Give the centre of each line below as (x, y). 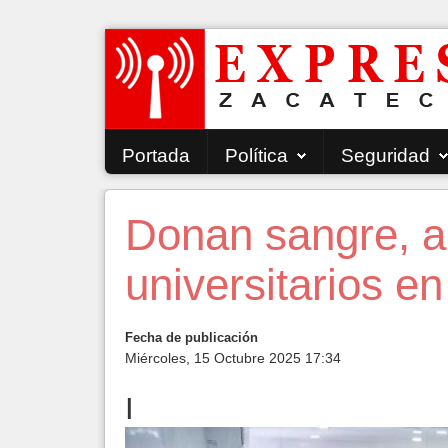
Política (256, 155)
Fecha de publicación (191, 337)
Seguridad (385, 155)
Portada (156, 155)
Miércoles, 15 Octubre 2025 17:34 (233, 358)
